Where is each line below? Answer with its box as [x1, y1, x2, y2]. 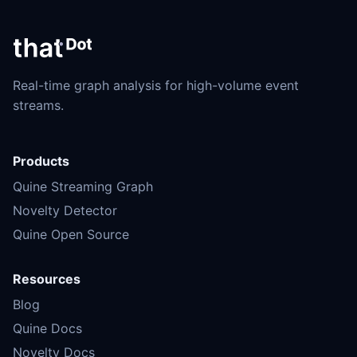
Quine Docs [13, 320, 82, 337]
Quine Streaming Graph [13, 178, 153, 195]
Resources [13, 270, 80, 287]
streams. [13, 96, 64, 113]
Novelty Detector [13, 202, 117, 218]
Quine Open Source [13, 226, 129, 242]
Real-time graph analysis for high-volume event [13, 76, 299, 93]
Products [13, 152, 69, 169]
